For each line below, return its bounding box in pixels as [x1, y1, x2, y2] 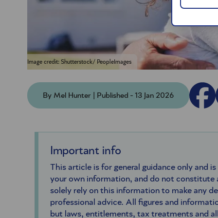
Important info [50, 145, 121, 157]
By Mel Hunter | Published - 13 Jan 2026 [43, 91, 174, 100]
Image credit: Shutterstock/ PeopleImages [27, 59, 131, 65]
